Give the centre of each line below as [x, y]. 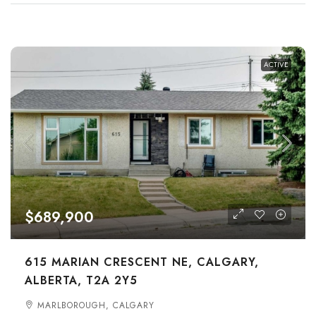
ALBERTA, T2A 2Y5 [81, 280]
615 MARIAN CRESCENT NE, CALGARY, [142, 262]
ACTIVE [276, 65]
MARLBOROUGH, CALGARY [96, 305]
